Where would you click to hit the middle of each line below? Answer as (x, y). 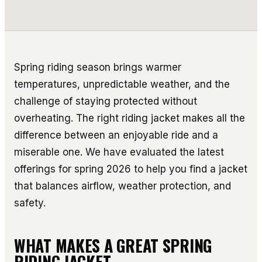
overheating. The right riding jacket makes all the (130, 118)
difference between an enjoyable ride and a (116, 135)
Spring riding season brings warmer (98, 67)
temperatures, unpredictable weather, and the (122, 84)
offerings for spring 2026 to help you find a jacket (131, 169)
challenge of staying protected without (106, 101)
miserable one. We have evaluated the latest (119, 152)
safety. (30, 203)
